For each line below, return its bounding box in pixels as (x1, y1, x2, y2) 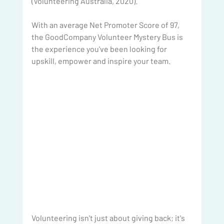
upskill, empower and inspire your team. (31, 56, 170, 66)
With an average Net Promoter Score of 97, (31, 20, 181, 30)
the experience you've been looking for (31, 44, 168, 54)
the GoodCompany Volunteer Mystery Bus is (31, 32, 184, 42)
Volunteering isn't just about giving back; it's (31, 212, 186, 222)
